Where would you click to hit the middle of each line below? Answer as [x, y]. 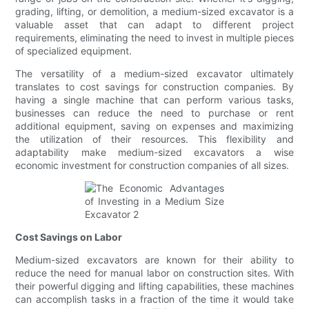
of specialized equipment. [74, 51]
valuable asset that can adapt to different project [154, 25]
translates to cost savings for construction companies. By [154, 87]
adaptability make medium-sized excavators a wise [154, 152]
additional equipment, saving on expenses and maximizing [154, 126]
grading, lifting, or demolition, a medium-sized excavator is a [154, 12]
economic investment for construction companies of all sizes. [152, 166]
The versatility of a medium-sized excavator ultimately [154, 74]
